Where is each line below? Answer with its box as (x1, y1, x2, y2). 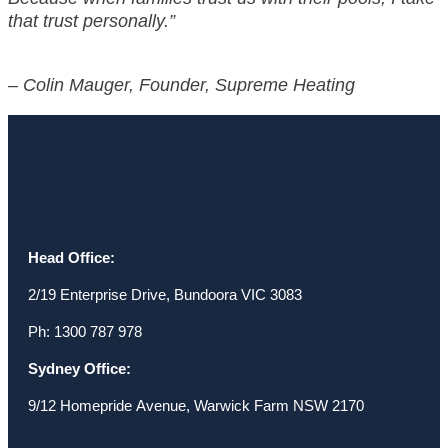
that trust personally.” (8, 10, 175, 31)
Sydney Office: (28, 359, 131, 377)
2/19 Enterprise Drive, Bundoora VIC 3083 (28, 285, 302, 303)
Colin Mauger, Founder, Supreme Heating (23, 74, 355, 95)
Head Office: (28, 248, 115, 266)
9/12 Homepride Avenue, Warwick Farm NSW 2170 (28, 396, 364, 414)
